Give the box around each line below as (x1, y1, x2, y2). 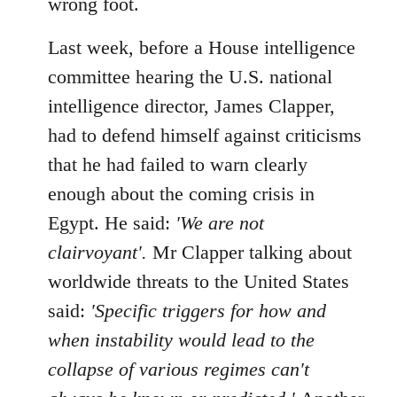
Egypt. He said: (48, 211, 175, 234)
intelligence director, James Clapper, (48, 94, 335, 117)
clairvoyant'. (48, 240, 152, 263)
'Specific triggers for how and (90, 299, 326, 322)
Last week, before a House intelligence (48, 35, 355, 58)
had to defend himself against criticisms (48, 123, 362, 146)
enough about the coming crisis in (48, 182, 315, 205)
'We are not (175, 211, 264, 234)
